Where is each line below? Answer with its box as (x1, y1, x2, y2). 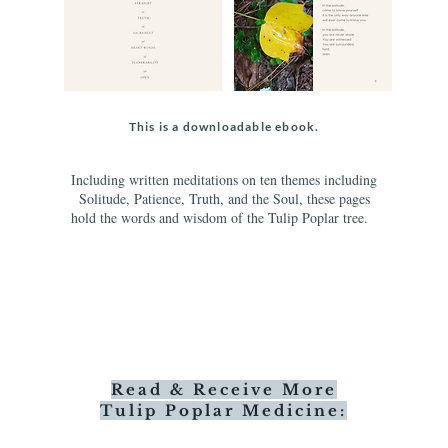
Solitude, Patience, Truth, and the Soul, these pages (78, 189, 370, 208)
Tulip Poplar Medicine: (100, 401, 347, 420)
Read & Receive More (110, 380, 337, 399)
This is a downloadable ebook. (128, 119, 320, 134)
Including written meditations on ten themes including (71, 170, 377, 189)
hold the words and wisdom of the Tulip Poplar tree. (71, 208, 377, 227)
